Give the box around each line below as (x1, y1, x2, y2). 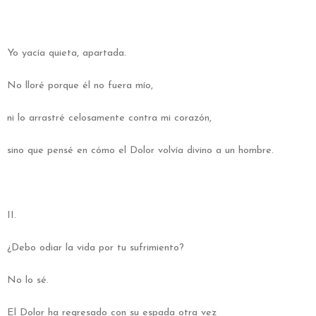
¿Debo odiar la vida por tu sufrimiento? (7, 242, 184, 253)
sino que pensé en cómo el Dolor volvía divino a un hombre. (7, 145, 274, 156)
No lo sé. (7, 274, 49, 286)
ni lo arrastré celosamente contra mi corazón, (7, 112, 212, 123)
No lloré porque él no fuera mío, (7, 80, 153, 91)
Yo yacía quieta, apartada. (7, 47, 126, 59)
